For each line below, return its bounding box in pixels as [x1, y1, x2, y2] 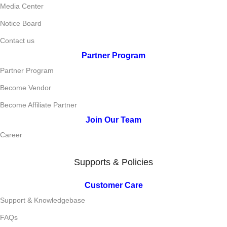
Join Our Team [86, 116, 141, 124]
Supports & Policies [74, 157, 153, 167]
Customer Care [84, 181, 143, 190]
